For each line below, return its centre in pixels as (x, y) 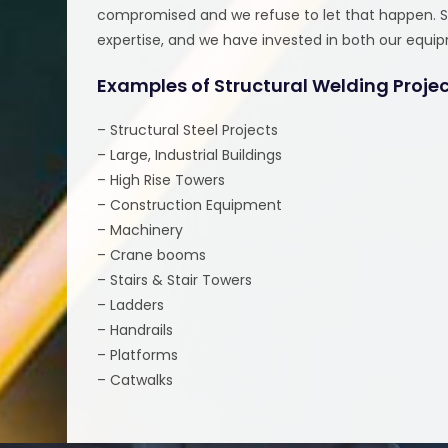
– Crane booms (152, 254)
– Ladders (131, 304)
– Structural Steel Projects (188, 129)
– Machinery (140, 229)
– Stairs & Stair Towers (175, 279)
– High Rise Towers (161, 179)
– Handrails (135, 329)
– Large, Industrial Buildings (190, 154)
